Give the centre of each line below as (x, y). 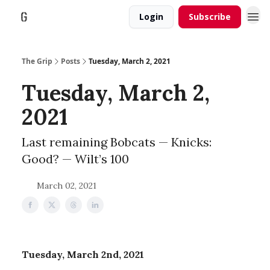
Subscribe (210, 17)
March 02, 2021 (67, 186)
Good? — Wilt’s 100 (75, 159)
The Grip (37, 61)
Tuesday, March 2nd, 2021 (83, 254)
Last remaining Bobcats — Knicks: (117, 142)
